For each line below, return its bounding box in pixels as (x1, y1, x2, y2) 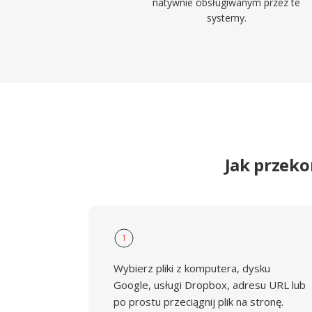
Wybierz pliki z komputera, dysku (114, 261, 270, 275)
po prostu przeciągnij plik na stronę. (114, 295, 283, 309)
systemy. (206, 11, 247, 24)
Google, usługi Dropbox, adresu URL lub (114, 278, 306, 292)
